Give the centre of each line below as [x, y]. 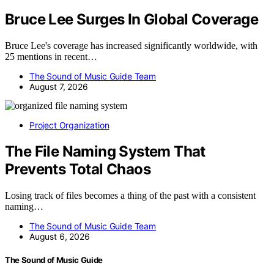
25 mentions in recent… [51, 56]
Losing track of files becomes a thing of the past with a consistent [130, 195]
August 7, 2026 [59, 86]
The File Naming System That [105, 151]
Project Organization [69, 125]
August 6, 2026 [60, 236]
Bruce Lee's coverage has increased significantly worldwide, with [131, 45]
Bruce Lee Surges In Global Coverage [131, 19]
